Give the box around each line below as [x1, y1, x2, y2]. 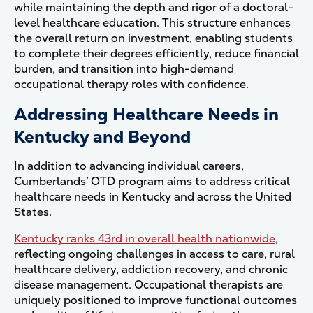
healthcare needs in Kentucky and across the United [14, 189, 291, 204]
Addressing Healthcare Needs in [14, 103, 279, 125]
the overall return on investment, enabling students [14, 31, 293, 45]
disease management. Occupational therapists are [14, 277, 283, 292]
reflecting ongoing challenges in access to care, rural [14, 247, 295, 261]
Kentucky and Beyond [14, 126, 195, 147]
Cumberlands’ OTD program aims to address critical [14, 174, 290, 189]
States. [14, 205, 57, 219]
